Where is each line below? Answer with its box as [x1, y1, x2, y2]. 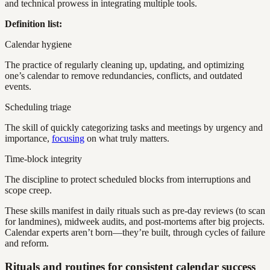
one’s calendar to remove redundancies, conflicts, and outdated [5, 71, 242, 81]
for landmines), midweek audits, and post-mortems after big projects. [5, 216, 265, 227]
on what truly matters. [84, 133, 169, 144]
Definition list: [5, 19, 62, 30]
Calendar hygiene [5, 39, 72, 50]
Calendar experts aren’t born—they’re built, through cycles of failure [5, 227, 265, 238]
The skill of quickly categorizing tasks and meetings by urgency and [5, 122, 263, 133]
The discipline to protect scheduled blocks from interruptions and [5, 174, 251, 185]
